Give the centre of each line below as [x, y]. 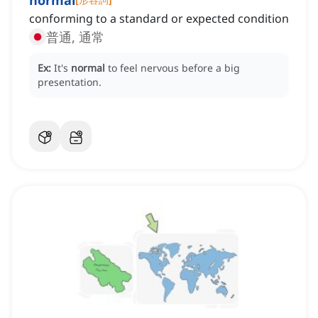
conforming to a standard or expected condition [159, 19]
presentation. [70, 82]
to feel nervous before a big [174, 68]
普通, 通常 [75, 37]
